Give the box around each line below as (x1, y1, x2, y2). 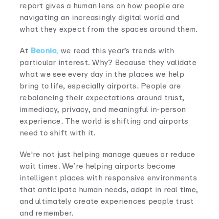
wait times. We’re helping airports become (20, 160, 176, 172)
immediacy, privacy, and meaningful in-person (20, 103, 186, 115)
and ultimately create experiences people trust (20, 195, 194, 207)
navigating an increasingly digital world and (20, 11, 179, 23)
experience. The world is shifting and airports (20, 115, 189, 127)
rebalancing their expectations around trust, (20, 91, 184, 104)
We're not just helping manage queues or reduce (20, 148, 196, 160)
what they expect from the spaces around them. (20, 23, 198, 35)
